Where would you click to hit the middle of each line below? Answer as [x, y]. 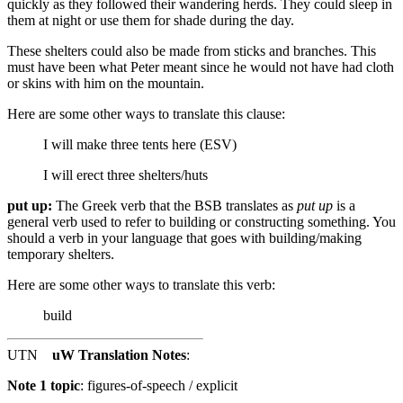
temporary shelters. [61, 254]
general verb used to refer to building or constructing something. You [201, 221]
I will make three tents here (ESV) [140, 144]
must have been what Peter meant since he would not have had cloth [201, 67]
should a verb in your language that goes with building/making [184, 237]
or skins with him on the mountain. [106, 83]
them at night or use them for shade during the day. [151, 20]
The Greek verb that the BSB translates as [175, 205]
